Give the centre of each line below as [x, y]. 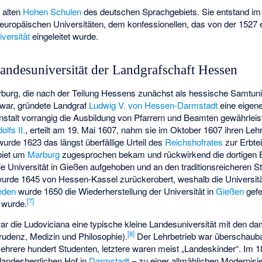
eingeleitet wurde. [64, 36]
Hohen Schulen [52, 11]
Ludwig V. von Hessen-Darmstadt [154, 105]
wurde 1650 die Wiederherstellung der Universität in [116, 191]
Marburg [44, 154]
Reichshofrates [194, 142]
